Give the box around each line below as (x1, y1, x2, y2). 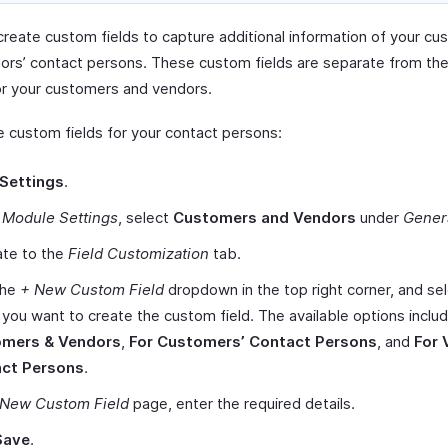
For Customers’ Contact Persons (129, 332, 377, 351)
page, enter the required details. (129, 394, 355, 413)
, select (118, 208, 173, 227)
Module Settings (2, 208, 118, 227)
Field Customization (68, 244, 209, 263)
